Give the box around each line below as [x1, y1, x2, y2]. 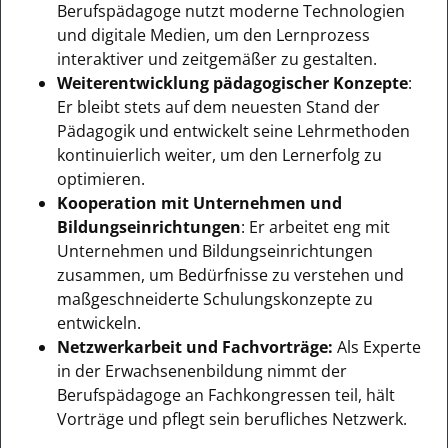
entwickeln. [57, 311, 141, 334]
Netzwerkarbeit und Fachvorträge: [57, 335, 333, 358]
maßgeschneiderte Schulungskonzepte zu [57, 287, 373, 310]
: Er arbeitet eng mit [241, 215, 390, 238]
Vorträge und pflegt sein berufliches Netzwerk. [57, 407, 407, 430]
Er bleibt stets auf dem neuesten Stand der [57, 95, 380, 118]
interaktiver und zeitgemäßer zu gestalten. [57, 47, 377, 70]
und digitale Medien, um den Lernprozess [57, 23, 370, 46]
